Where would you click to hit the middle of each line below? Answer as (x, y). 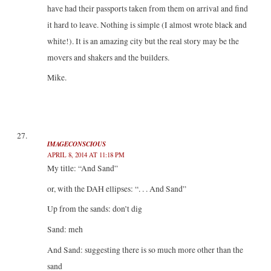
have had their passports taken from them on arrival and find (147, 8)
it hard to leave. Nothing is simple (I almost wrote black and (147, 24)
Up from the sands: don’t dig (94, 209)
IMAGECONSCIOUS (76, 144)
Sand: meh (65, 230)
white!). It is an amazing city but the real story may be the (143, 41)
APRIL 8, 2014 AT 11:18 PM (86, 154)
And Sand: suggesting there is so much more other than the (145, 250)
